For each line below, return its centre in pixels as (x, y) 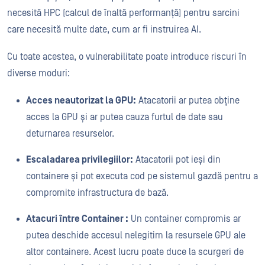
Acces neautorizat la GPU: (81, 101)
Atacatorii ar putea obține (188, 101)
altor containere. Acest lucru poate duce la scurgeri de (135, 252)
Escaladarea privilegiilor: (80, 160)
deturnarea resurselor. (71, 134)
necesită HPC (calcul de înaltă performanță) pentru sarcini (123, 13)
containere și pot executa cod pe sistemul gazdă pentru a (142, 176)
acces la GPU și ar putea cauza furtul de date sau (125, 117)
